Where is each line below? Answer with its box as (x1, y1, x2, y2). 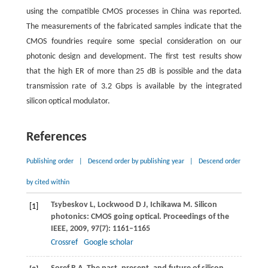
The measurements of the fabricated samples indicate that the (26, 22, 242, 32)
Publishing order (26, 158, 74, 166)
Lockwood (97, 200, 134, 210)
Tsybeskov (50, 200, 88, 210)
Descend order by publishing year (87, 158, 184, 166)
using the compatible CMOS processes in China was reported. (26, 7, 242, 17)
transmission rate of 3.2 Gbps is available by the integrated (26, 82, 242, 92)
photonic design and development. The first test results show (26, 52, 242, 62)
